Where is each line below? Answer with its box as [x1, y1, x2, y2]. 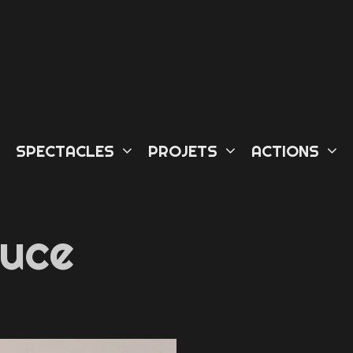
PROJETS [148, 141, 218, 161]
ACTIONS [251, 141, 320, 161]
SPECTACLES [16, 141, 115, 161]
